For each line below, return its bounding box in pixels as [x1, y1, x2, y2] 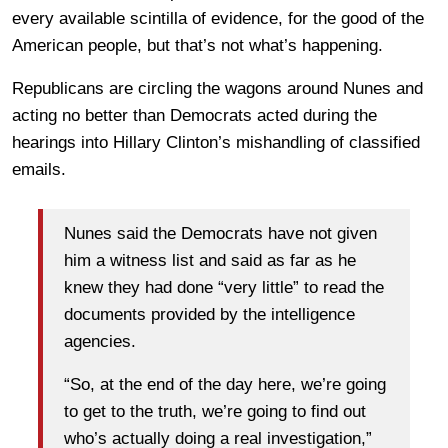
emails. [12, 160, 66, 180]
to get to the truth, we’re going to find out [64, 401, 366, 421]
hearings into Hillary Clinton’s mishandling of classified [12, 133, 420, 153]
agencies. [64, 331, 136, 351]
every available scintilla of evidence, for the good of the [12, 9, 424, 29]
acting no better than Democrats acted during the [12, 106, 377, 126]
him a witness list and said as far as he [64, 250, 356, 270]
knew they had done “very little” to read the [64, 277, 384, 297]
